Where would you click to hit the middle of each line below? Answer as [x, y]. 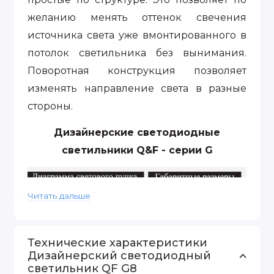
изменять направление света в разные [137, 89]
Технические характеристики [117, 243]
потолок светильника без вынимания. [137, 53]
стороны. [50, 106]
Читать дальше [59, 196]
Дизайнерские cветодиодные [137, 132]
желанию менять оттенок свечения [137, 18]
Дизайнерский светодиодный [119, 256]
